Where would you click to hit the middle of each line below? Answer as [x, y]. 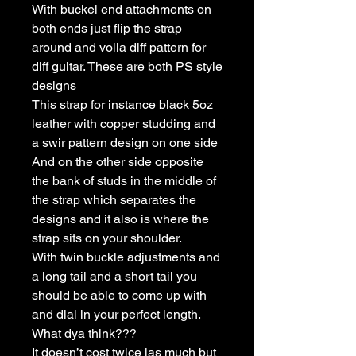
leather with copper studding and [124, 123]
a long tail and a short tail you [114, 276]
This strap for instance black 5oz [122, 104]
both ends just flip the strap [107, 28]
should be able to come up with [119, 295]
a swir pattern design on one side [125, 142]
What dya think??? [84, 333]
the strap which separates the [114, 199]
